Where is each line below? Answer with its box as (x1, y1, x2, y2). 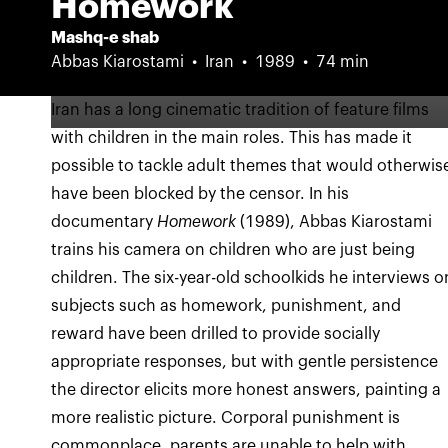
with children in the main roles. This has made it (51, 130, 413, 146)
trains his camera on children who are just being (51, 242, 416, 258)
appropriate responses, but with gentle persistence (51, 354, 439, 370)
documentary (51, 214, 158, 230)
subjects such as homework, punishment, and (51, 298, 402, 314)
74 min (316, 54, 370, 70)
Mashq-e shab (51, 30, 160, 46)
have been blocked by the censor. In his (51, 186, 350, 202)
